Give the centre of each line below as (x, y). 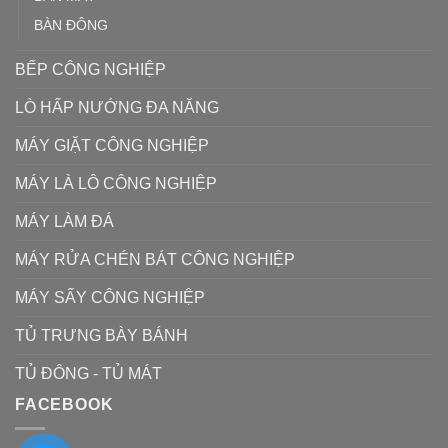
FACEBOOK (64, 404)
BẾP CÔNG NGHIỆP (90, 69)
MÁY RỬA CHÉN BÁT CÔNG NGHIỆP (155, 259)
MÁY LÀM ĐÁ (64, 221)
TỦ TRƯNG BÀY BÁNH (101, 335)
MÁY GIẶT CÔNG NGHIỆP (112, 145)
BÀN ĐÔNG (71, 24)
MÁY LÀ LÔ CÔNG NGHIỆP (116, 183)
